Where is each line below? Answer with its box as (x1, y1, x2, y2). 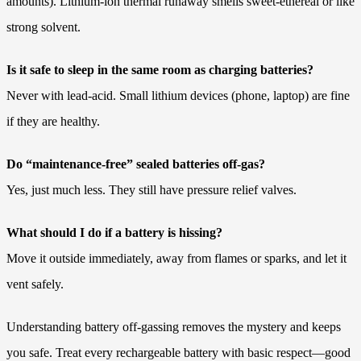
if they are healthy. (6, 114, 100, 129)
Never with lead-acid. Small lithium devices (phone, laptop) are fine (6, 89, 350, 103)
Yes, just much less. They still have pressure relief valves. (6, 183, 297, 197)
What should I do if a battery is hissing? (6, 226, 222, 240)
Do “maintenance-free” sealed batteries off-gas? (6, 157, 265, 172)
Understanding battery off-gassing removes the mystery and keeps (6, 320, 341, 334)
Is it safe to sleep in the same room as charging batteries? (6, 63, 313, 77)
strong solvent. (6, 20, 81, 35)
